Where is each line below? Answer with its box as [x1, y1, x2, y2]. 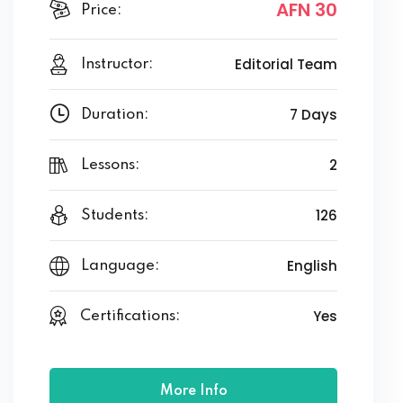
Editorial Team [235, 55, 337, 75]
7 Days [290, 105, 337, 125]
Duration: [81, 107, 148, 123]
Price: [81, 2, 121, 18]
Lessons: [80, 157, 139, 174]
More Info [159, 384, 228, 399]
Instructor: [81, 57, 153, 73]
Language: [81, 258, 159, 274]
